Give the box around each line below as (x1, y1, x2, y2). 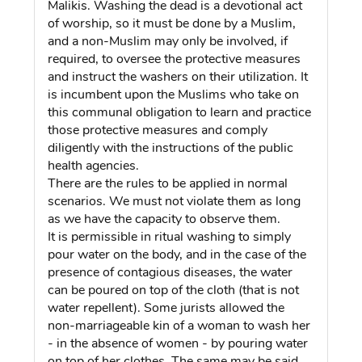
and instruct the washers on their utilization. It (48, 67, 309, 86)
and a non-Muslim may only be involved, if (48, 32, 288, 50)
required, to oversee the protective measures (48, 49, 301, 68)
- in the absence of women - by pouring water (48, 334, 309, 352)
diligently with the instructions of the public (48, 138, 294, 157)
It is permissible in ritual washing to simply (48, 227, 292, 246)
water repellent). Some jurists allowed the (48, 298, 285, 317)
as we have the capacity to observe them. (48, 209, 281, 228)
